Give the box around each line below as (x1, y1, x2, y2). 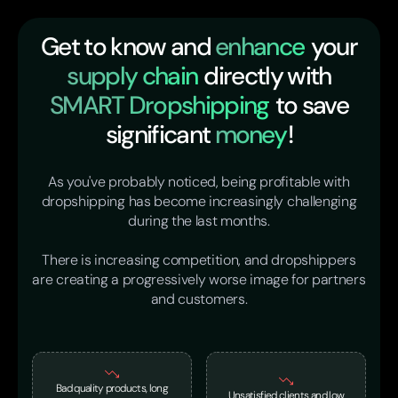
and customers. (150, 290, 248, 308)
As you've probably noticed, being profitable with (48, 172, 350, 191)
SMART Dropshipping (49, 89, 269, 122)
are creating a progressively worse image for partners (32, 270, 366, 289)
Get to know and (41, 30, 216, 63)
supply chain (67, 60, 198, 92)
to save (270, 89, 349, 122)
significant (105, 118, 215, 151)
